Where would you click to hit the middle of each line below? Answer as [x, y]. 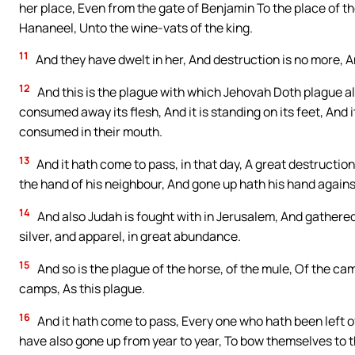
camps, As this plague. [82, 289]
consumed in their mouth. [91, 132]
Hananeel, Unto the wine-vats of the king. [136, 27]
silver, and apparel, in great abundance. [130, 237]
